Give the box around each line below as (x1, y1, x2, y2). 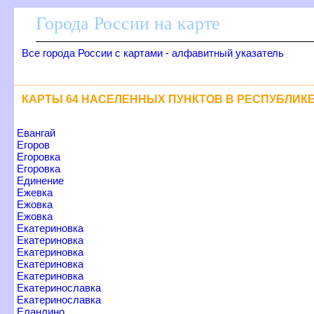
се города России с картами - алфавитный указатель (22, 47, 284, 59)
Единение (17, 174, 64, 186)
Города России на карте (36, 13, 220, 34)
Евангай (17, 126, 55, 139)
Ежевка (17, 186, 53, 198)
